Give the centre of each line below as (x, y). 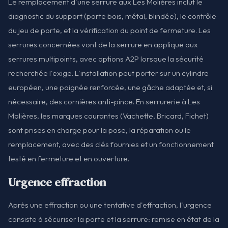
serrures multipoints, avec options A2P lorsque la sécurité (106, 59)
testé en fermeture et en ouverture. (69, 159)
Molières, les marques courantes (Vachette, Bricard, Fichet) (108, 116)
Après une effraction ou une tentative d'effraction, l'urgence (110, 205)
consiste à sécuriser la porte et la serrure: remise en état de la (114, 219)
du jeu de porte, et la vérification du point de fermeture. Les (109, 31)
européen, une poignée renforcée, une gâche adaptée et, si (110, 88)
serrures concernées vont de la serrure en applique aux (103, 45)
